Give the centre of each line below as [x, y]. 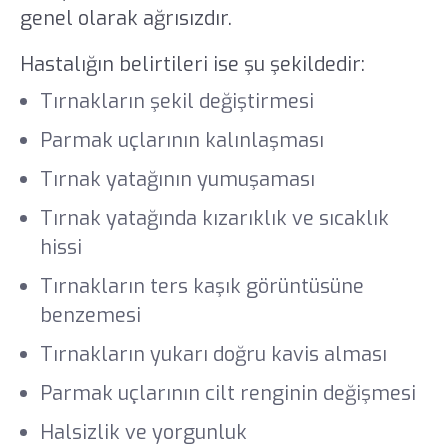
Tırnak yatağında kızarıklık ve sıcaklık [214, 219]
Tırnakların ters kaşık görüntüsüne [201, 287]
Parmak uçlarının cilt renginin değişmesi [230, 393]
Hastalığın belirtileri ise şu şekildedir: [194, 64]
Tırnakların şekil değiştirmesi [179, 102]
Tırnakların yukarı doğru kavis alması [215, 355]
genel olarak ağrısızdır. [125, 19]
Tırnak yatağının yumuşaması [179, 180]
